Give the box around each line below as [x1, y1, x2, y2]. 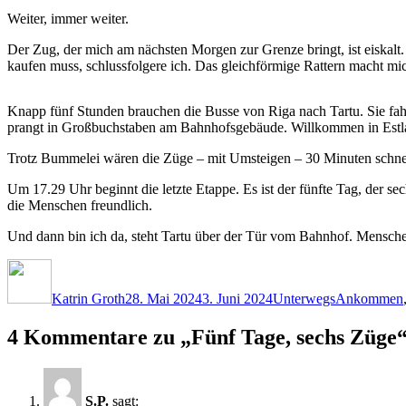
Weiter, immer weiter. [7, 10, 129, 26]
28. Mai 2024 [125, 290, 202, 306]
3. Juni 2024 [202, 290, 273, 306]
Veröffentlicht [124, 257, 202, 274]
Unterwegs [273, 290, 335, 306]
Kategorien [272, 257, 335, 274]
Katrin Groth [52, 290, 125, 306]
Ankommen [335, 290, 403, 306]
